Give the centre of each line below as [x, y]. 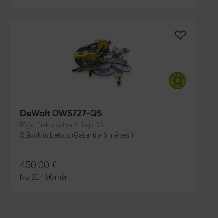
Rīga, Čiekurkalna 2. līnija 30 [62, 125]
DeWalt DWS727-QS [61, 114]
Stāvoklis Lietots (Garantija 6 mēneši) [77, 135]
